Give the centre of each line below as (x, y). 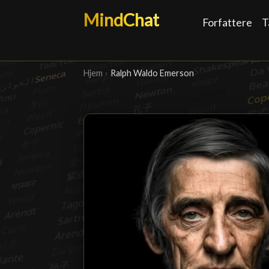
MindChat (122, 20)
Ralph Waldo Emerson (153, 73)
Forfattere (228, 23)
